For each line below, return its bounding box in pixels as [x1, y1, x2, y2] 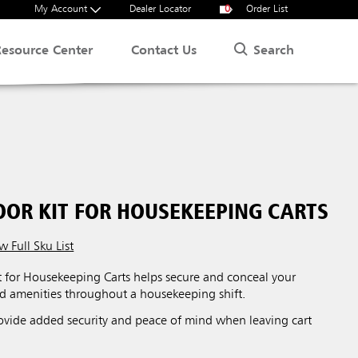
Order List [243, 4, 288, 14]
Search [253, 44, 294, 58]
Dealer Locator [129, 4, 191, 14]
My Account [34, 4, 90, 14]
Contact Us [131, 45, 197, 58]
